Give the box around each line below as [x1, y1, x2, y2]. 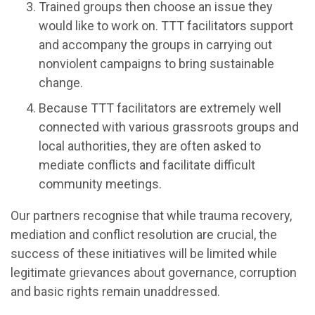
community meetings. [39, 176, 162, 191]
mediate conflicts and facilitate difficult [39, 157, 255, 172]
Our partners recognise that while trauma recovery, [11, 207, 292, 223]
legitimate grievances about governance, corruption [11, 264, 297, 280]
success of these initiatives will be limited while [11, 245, 277, 261]
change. [39, 75, 83, 90]
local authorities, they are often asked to [39, 138, 261, 153]
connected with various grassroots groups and [39, 119, 299, 134]
